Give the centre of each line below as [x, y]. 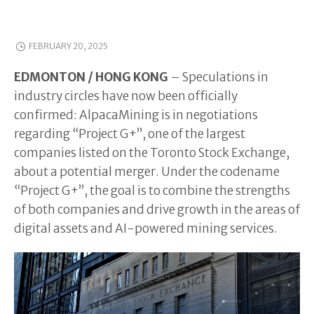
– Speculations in [218, 77]
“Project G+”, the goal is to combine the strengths [152, 191]
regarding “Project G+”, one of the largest [130, 134]
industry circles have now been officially [126, 96]
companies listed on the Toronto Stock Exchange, [152, 153]
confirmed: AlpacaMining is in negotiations [136, 115]
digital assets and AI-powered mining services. [146, 228]
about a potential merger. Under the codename [147, 172]
